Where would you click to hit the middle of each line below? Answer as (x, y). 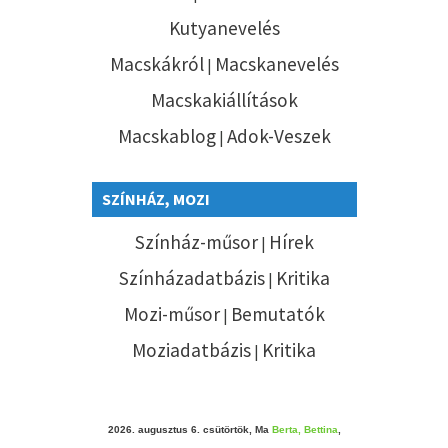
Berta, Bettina (304, 429)
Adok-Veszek (278, 135)
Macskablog (166, 135)
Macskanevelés (276, 63)
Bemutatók (277, 313)
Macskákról (156, 63)
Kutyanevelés (224, 27)
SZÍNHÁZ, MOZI (155, 198)
